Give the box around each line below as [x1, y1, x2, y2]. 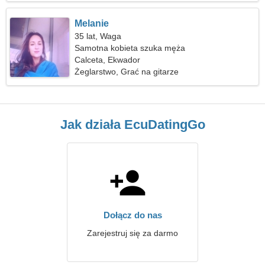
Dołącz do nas [103, 210, 162, 220]
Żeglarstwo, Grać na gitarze [75, 67, 179, 76]
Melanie [75, 18, 109, 28]
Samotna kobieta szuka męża [75, 43, 186, 53]
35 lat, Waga [75, 31, 122, 41]
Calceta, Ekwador [75, 55, 141, 64]
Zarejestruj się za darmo [87, 228, 178, 238]
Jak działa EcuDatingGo [60, 117, 205, 132]
